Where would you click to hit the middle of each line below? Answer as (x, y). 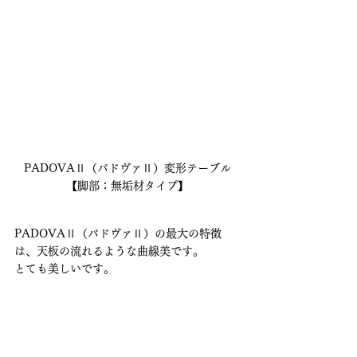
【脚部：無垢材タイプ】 (127, 186)
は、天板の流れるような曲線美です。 (109, 251)
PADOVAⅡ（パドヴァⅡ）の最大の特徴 (118, 234)
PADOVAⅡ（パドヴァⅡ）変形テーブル (127, 169)
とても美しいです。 (65, 269)
